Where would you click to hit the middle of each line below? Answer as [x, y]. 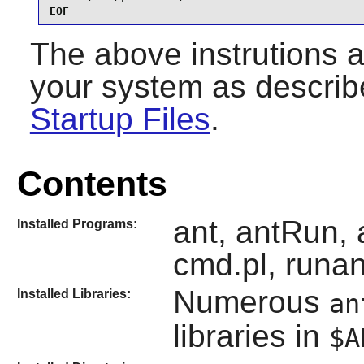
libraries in [251, 336]
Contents [92, 183]
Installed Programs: [77, 223]
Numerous [251, 302]
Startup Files [120, 119]
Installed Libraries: [74, 294]
